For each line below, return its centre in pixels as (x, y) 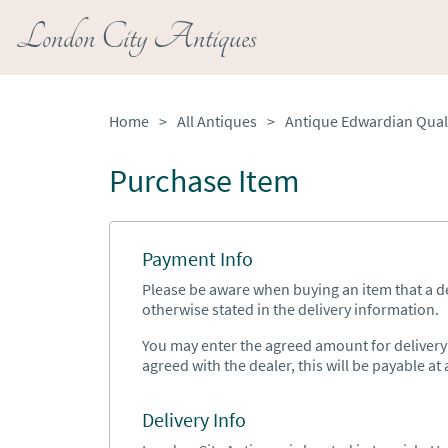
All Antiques (216, 121)
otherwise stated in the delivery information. (290, 309)
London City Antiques (136, 37)
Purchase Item (204, 181)
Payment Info (197, 258)
